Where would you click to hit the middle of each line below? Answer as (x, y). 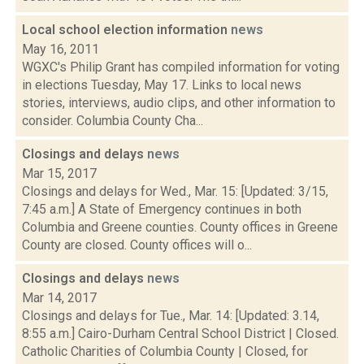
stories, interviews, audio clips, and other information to (179, 103)
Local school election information (126, 30)
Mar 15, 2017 (59, 173)
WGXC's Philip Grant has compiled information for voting (181, 67)
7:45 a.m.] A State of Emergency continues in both (162, 209)
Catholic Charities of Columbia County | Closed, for (165, 351)
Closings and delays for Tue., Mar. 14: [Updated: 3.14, (171, 316)
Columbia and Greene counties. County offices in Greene (180, 227)
